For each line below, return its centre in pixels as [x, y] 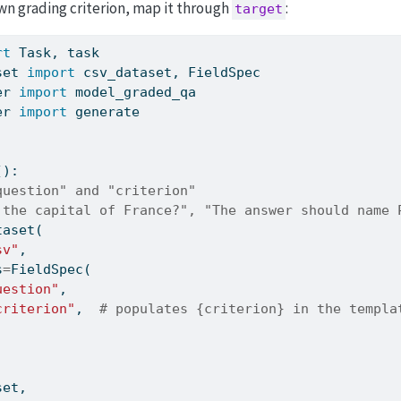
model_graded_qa [132, 93]
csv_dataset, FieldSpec [168, 73]
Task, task [55, 53]
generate [104, 112]
